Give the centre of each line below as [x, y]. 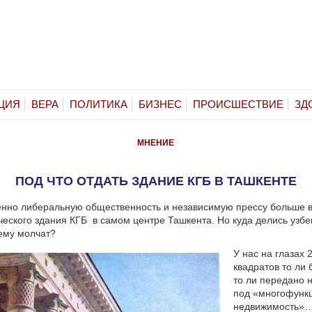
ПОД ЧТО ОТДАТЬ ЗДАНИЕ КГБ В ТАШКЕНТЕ [156, 181]
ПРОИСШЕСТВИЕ [238, 104]
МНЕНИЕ [156, 142]
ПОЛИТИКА [99, 104]
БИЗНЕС [160, 104]
